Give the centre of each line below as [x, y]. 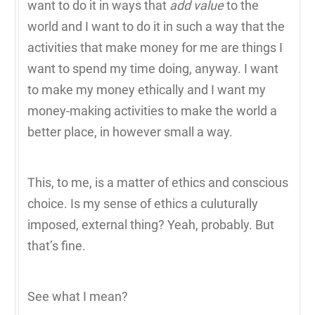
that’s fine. [57, 245]
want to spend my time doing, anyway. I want [153, 68]
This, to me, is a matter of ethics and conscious [158, 182]
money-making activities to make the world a [152, 110]
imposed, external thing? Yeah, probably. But [151, 224]
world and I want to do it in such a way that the [156, 26]
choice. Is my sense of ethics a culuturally [143, 203]
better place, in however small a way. [130, 131]
